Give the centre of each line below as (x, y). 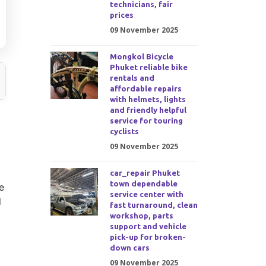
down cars (129, 248)
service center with (146, 194)
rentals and (132, 78)
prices (121, 15)
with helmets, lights (148, 99)
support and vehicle (148, 227)
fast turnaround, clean (153, 205)
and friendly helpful (148, 110)
